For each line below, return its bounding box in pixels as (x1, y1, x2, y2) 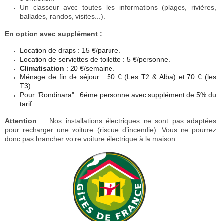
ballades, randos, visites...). (20, 12, 105, 21)
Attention (5, 116, 40, 125)
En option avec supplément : (5, 29, 102, 37)
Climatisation (20, 64, 64, 73)
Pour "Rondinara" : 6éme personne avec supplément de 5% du (20, 91, 216, 99)
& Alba (152, 73, 173, 81)
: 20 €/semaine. (66, 64, 114, 73)
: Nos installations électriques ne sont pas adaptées (40, 116, 217, 125)
